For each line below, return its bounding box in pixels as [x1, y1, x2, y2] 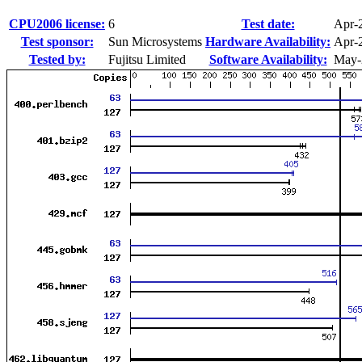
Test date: [241, 16, 295, 31]
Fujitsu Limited [108, 52, 186, 66]
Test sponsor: [20, 34, 94, 48]
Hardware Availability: [205, 34, 330, 48]
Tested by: [28, 52, 86, 66]
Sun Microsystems [108, 34, 202, 48]
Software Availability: [208, 52, 327, 66]
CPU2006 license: [9, 16, 105, 31]
